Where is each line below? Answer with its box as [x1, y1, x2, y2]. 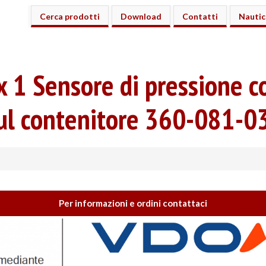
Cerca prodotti [39, 11, 100, 21]
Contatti [182, 11, 218, 21]
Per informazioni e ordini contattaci [59, 198, 207, 208]
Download [120, 11, 161, 21]
